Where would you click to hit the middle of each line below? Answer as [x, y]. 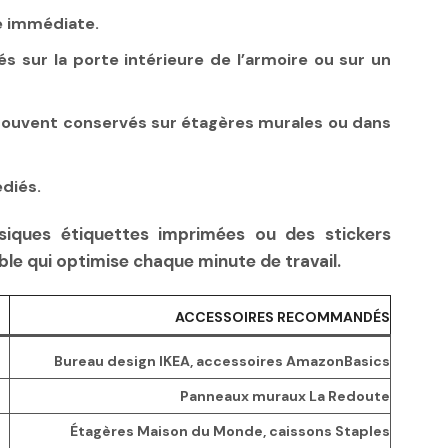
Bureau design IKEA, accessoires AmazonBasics [222, 361]
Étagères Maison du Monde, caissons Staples [230, 431]
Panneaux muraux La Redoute [285, 396]
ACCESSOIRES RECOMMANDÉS [282, 317]
